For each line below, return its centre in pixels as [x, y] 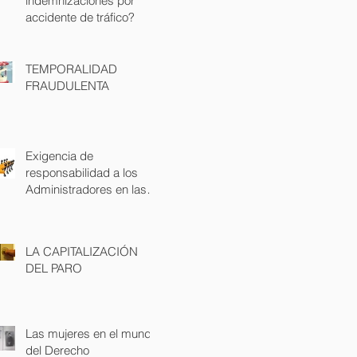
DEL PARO [54, 268]
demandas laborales [79, 206]
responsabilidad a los [82, 172]
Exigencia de [59, 155]
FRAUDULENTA [67, 85]
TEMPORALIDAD [71, 69]
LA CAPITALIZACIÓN [82, 251]
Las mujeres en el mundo [92, 333]
